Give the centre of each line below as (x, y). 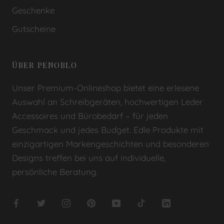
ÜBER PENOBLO (44, 65)
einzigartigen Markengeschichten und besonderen (110, 143)
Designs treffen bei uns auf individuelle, (89, 157)
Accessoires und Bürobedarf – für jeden (90, 115)
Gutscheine (34, 28)
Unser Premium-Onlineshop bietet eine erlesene (105, 87)
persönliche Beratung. (55, 171)
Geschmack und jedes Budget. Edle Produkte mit (108, 129)
